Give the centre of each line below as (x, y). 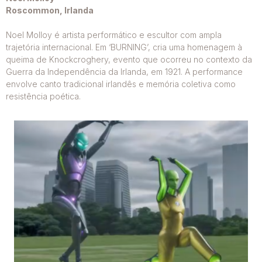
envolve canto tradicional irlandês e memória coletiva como (121, 84)
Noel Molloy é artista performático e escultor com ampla (114, 35)
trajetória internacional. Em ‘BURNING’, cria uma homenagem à (124, 47)
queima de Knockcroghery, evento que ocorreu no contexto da (129, 60)
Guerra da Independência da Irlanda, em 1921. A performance (124, 72)
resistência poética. (43, 96)
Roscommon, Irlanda (50, 11)
